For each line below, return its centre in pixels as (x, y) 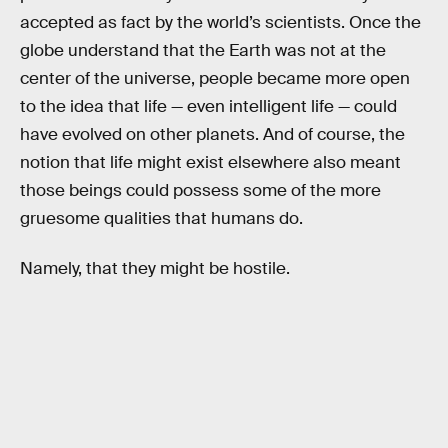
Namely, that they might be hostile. (155, 268)
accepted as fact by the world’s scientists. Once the (220, 23)
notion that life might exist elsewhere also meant (210, 163)
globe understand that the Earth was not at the (203, 51)
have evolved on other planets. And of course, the (212, 135)
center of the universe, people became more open (215, 79)
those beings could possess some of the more (200, 191)
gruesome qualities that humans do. (161, 219)
